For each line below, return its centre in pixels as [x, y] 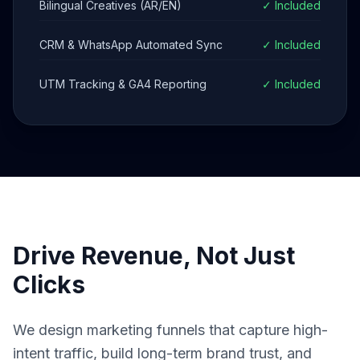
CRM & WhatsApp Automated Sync [131, 45]
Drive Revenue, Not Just [154, 256]
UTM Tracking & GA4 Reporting [123, 84]
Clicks [49, 284]
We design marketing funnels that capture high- [170, 330]
